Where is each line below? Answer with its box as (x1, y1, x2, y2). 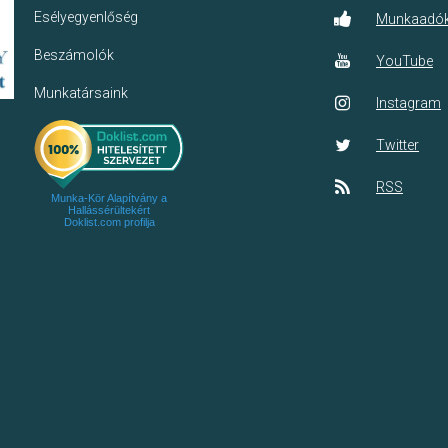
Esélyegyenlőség (34, 9, 138, 25)
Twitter (376, 137, 419, 153)
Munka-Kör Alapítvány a (51, 192, 167, 205)
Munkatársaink (34, 85, 128, 101)
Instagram (376, 95, 441, 111)
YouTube (376, 53, 433, 69)
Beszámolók (34, 47, 114, 63)
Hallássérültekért (68, 204, 150, 217)
